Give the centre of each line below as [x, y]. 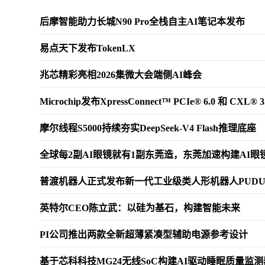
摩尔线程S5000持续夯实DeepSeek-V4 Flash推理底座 [148, 128]
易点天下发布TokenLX [88, 48]
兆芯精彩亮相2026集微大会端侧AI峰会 [121, 75]
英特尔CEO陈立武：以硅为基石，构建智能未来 [140, 208]
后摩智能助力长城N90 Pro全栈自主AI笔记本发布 [142, 22]
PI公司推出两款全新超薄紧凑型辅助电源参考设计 [144, 235]
